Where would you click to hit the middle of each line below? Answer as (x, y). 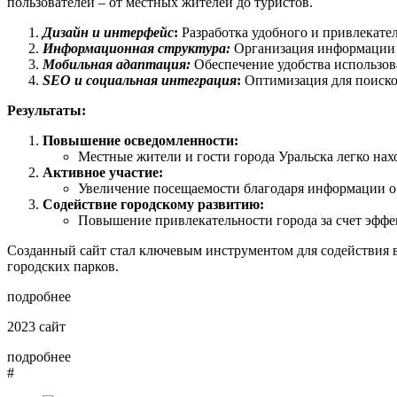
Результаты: (47, 111)
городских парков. (63, 267)
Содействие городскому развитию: (153, 205)
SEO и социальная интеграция (140, 81)
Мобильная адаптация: (117, 65)
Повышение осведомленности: (140, 141)
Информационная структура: (136, 49)
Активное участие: (103, 173)
